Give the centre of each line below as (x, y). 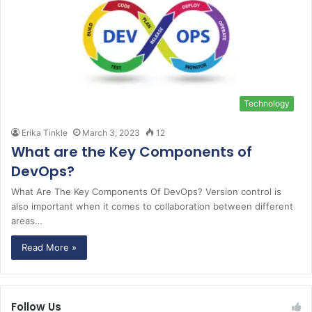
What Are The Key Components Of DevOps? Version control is (146, 191)
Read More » (49, 247)
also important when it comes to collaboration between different (152, 206)
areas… (27, 220)
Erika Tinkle (45, 132)
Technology (267, 103)
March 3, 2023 (111, 132)
